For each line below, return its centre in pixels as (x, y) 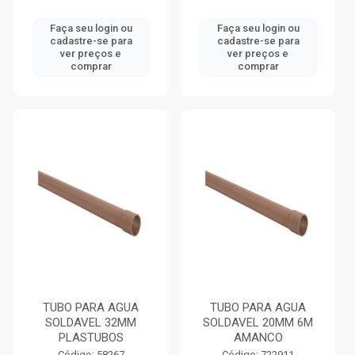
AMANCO (258, 338)
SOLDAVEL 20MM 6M (258, 323)
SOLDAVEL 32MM (91, 323)
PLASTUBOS (91, 338)
